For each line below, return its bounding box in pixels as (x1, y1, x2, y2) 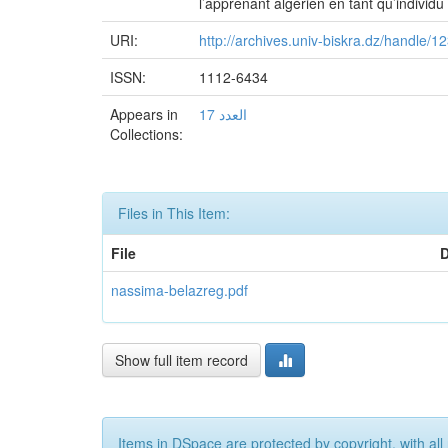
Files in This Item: (118, 203, 230, 223)
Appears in (110, 104, 178, 124)
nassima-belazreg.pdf (111, 280, 248, 300)
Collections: (110, 124, 183, 144)
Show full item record (115, 350, 248, 370)
